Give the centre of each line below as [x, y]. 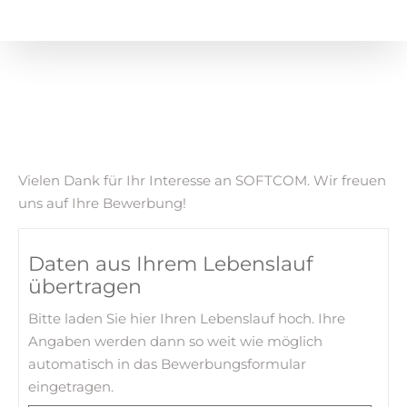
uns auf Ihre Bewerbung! [102, 203]
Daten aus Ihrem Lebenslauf [170, 264]
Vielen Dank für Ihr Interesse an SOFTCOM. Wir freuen [202, 180]
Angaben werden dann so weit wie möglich [175, 341]
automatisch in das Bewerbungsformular [167, 364]
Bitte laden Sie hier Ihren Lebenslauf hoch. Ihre [187, 318]
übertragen [85, 287]
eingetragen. [71, 387]
